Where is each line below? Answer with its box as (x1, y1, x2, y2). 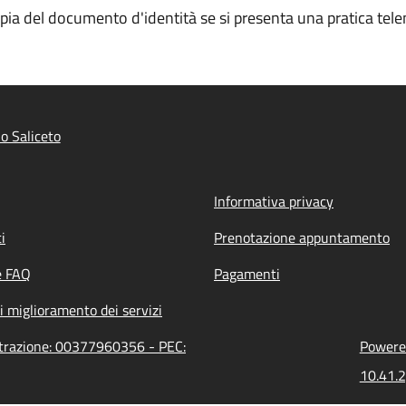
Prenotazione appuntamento (214, 227, 390, 248)
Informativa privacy (214, 190, 333, 212)
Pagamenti (214, 263, 280, 285)
